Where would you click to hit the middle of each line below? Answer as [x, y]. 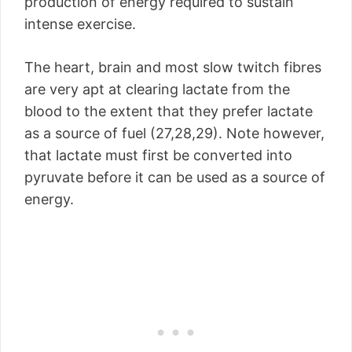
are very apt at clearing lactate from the [157, 89]
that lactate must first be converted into [158, 155]
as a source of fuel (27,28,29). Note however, [174, 133]
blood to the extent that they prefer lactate [169, 111]
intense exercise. [80, 24]
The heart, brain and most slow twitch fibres [173, 67]
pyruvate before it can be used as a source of [175, 177]
